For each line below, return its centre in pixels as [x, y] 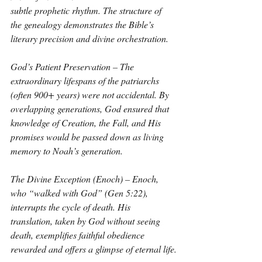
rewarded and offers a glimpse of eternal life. [94, 249]
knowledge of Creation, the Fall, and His [87, 123]
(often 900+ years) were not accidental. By [91, 94]
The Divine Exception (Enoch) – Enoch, [86, 179]
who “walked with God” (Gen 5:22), [80, 193]
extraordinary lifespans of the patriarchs [86, 80]
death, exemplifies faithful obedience [79, 235]
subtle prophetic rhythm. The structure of [87, 10]
